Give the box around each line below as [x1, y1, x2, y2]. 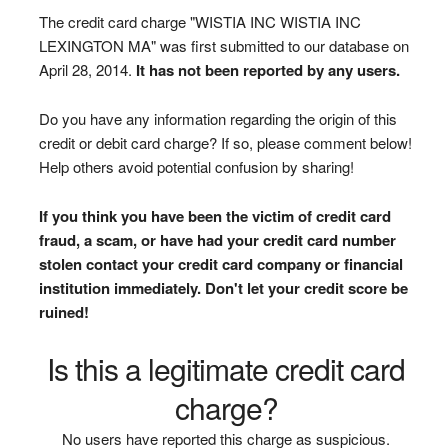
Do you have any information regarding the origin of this [38, 107, 397, 129]
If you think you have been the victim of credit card [38, 204, 391, 227]
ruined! [38, 300, 89, 323]
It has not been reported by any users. [135, 58, 400, 81]
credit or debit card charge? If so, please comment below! [38, 131, 412, 153]
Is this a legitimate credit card [47, 346, 406, 390]
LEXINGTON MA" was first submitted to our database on [38, 34, 409, 56]
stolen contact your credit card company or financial [38, 252, 403, 275]
